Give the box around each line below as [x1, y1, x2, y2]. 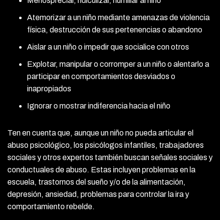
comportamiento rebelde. [7, 202, 95, 211]
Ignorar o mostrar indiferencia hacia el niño [27, 101, 170, 110]
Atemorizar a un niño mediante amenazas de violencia [27, 13, 210, 22]
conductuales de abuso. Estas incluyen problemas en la [7, 165, 195, 174]
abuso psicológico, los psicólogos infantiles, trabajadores [7, 140, 204, 149]
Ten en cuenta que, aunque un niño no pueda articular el [7, 128, 193, 137]
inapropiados [27, 84, 71, 93]
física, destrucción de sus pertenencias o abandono [27, 25, 202, 34]
